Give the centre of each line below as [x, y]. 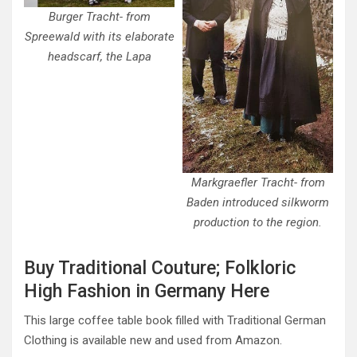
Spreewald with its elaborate [99, 36]
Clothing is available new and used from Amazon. [153, 340]
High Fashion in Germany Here [147, 291]
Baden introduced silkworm [258, 202]
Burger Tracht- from [99, 16]
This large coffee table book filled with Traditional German [175, 320]
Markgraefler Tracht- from [258, 182]
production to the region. [258, 222]
